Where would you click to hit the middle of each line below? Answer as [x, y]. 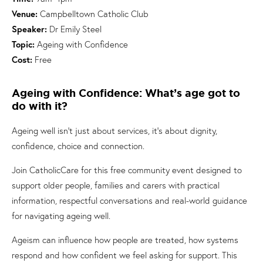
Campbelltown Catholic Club [93, 14]
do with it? [40, 106]
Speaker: [29, 29]
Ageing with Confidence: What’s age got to [126, 93]
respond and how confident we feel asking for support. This [124, 255]
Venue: [25, 14]
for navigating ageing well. [61, 216]
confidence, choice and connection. [78, 146]
